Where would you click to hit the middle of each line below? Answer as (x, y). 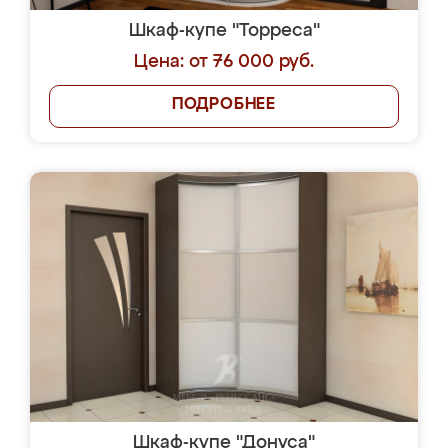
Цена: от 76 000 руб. (224, 62)
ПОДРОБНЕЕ (224, 105)
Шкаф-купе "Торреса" (224, 31)
